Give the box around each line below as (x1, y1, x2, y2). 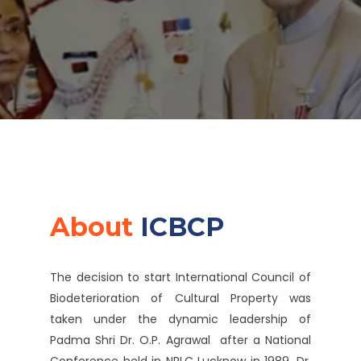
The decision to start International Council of (50, 269, 311, 285)
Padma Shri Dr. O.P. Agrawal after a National (50, 332, 311, 348)
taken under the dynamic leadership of (50, 311, 311, 327)
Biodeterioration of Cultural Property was (50, 290, 311, 306)
